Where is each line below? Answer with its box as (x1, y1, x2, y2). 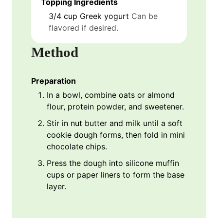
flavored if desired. (49, 23, 118, 33)
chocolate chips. (47, 141, 107, 151)
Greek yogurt (80, 11, 129, 21)
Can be (131, 11, 158, 21)
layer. (47, 181, 66, 191)
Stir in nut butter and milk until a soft (47, 118, 182, 128)
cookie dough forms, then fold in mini (47, 129, 185, 140)
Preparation (31, 75, 76, 86)
